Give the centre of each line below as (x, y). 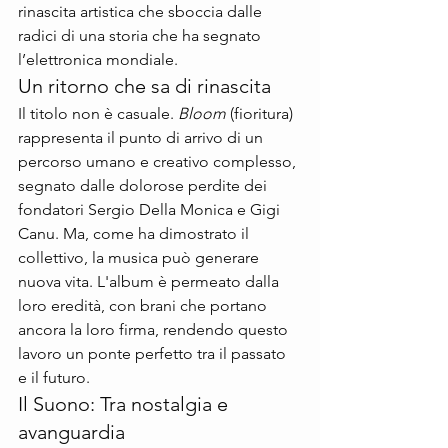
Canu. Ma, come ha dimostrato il (135, 234)
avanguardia (71, 432)
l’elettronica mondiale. (98, 60)
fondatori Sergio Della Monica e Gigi (151, 210)
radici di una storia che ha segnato (141, 36)
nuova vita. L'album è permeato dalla (150, 282)
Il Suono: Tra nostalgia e (125, 404)
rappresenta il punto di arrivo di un (142, 138)
